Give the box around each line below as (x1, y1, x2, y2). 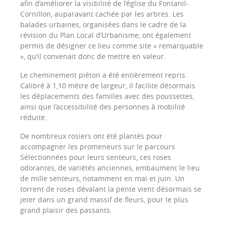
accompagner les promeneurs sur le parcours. (20, 141, 177, 151)
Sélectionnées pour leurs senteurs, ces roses (20, 152, 171, 162)
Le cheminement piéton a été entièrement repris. (20, 70, 187, 80)
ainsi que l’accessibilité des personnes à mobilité (20, 101, 185, 111)
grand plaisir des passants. (20, 205, 112, 215)
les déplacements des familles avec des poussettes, (20, 91, 194, 101)
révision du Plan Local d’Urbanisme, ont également (20, 30, 191, 40)
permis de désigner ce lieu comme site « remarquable (20, 40, 203, 50)
